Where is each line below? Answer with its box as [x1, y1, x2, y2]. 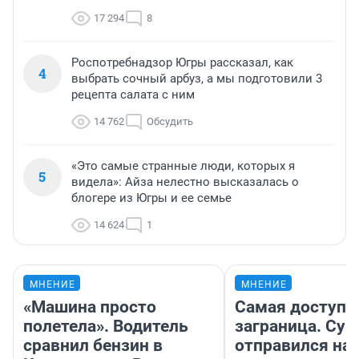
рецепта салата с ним [71, 87, 195, 103]
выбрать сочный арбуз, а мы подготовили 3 [71, 71, 322, 87]
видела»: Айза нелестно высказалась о [71, 175, 299, 190]
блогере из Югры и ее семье [71, 191, 232, 206]
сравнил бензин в [23, 336, 163, 356]
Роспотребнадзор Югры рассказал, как [71, 55, 293, 71]
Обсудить [147, 115, 193, 128]
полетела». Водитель [23, 317, 188, 337]
